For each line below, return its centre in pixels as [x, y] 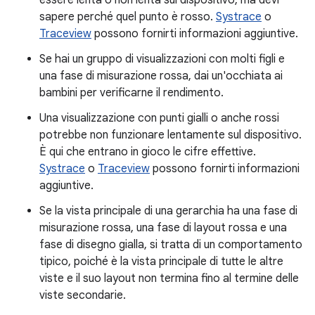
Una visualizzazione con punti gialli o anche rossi [159, 118]
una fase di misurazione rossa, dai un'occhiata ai [161, 76]
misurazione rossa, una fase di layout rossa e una [163, 227]
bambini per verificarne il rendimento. [131, 92]
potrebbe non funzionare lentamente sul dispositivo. [171, 135]
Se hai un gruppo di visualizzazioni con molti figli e [162, 59]
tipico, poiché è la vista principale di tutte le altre [161, 261]
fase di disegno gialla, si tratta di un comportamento [171, 244]
